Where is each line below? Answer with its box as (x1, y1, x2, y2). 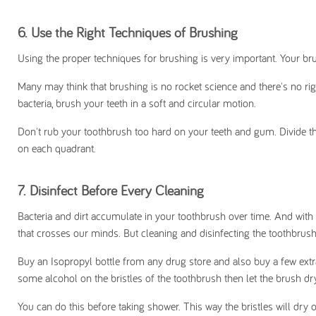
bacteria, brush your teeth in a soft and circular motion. (18, 96, 256, 111)
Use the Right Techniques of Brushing (31, 23, 238, 42)
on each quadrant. (18, 141, 96, 156)
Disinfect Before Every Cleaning (30, 181, 204, 200)
